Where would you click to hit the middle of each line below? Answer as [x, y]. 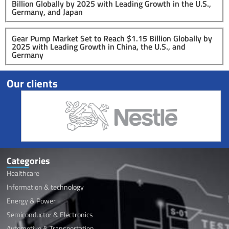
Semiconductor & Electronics [50, 214]
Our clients [32, 84]
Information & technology [45, 187]
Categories [29, 161]
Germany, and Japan [47, 12]
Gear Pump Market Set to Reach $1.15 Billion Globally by [112, 38]
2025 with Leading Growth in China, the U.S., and [99, 46]
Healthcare [23, 173]
